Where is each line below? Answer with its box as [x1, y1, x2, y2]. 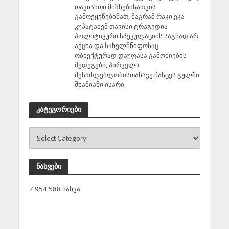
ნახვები [36, 161, 61, 170]
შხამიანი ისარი [74, 79, 124, 89]
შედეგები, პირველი [74, 60, 139, 70]
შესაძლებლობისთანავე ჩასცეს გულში [74, 70, 199, 79]
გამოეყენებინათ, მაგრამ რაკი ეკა [74, 11, 185, 21]
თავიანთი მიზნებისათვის [74, 2, 156, 11]
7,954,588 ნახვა [29, 184, 80, 193]
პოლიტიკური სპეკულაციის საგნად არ [74, 31, 198, 40]
